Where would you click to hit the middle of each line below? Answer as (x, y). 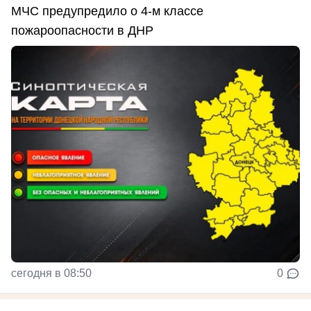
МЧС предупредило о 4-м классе (107, 11)
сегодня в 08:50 (51, 273)
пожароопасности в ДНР (82, 30)
